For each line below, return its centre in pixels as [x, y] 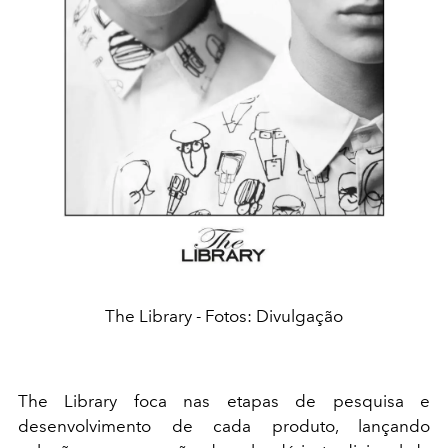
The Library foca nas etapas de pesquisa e [224, 401]
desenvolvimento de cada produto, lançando [224, 426]
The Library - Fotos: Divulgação [224, 316]
